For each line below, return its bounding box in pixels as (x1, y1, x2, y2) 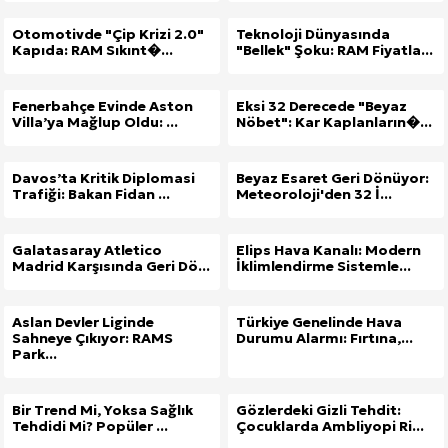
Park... (12, 344, 57, 363)
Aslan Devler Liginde (12, 312, 154, 331)
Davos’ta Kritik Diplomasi (12, 168, 195, 187)
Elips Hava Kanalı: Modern (236, 240, 421, 259)
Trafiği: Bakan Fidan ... (12, 184, 170, 203)
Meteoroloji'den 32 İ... (236, 184, 392, 203)
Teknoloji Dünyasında (236, 24, 390, 43)
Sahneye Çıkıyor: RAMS (12, 328, 173, 347)
